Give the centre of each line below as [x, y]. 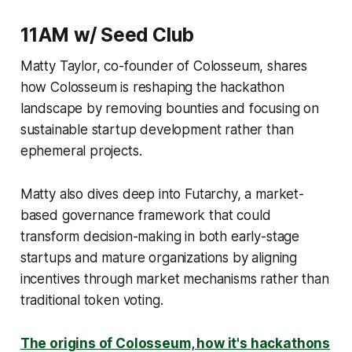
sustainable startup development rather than [157, 129]
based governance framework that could [145, 215]
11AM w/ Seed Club [107, 34]
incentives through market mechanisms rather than [174, 279]
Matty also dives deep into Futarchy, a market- [162, 194]
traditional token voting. [92, 300]
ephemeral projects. [83, 150]
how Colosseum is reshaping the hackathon [152, 87]
